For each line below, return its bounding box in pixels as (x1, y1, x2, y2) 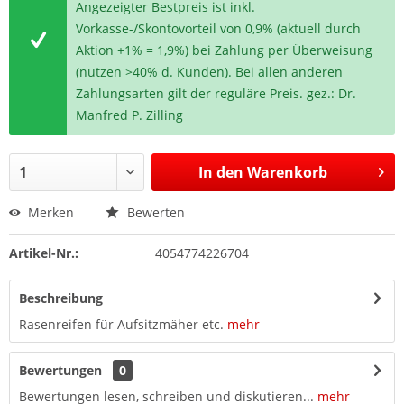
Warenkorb (246, 162, 327, 182)
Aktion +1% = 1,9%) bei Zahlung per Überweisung (76, 41, 373, 59)
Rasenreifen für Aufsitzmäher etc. (19, 316, 224, 333)
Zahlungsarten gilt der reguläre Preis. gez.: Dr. (76, 85, 357, 102)
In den (197, 162, 243, 182)
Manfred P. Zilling (76, 106, 184, 124)
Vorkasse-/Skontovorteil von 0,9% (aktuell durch (76, 20, 362, 37)
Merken (28, 204, 74, 221)
